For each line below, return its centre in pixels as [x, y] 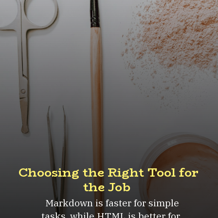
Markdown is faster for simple [111, 203]
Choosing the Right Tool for [109, 172]
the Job [107, 187]
